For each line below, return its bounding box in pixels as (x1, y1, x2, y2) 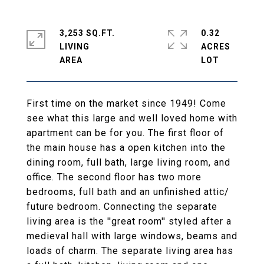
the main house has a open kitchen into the (27, 142, 226, 153)
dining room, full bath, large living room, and (27, 157, 230, 168)
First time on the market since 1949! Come (27, 98, 226, 109)
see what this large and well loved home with (27, 113, 237, 124)
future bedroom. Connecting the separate (27, 201, 217, 212)
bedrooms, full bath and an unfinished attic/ (27, 186, 229, 197)
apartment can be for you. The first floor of (27, 127, 224, 138)
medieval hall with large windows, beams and (27, 230, 237, 242)
